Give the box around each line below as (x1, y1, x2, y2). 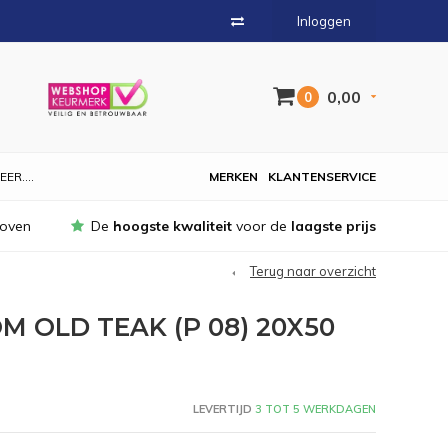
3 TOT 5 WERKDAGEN (251, 401, 376, 416)
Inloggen (297, 13, 351, 29)
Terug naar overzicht (250, 263, 376, 279)
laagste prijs (291, 217, 376, 235)
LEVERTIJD (192, 401, 252, 416)
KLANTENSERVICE (268, 169, 376, 184)
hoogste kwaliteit (113, 217, 232, 235)
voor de (232, 217, 291, 235)
